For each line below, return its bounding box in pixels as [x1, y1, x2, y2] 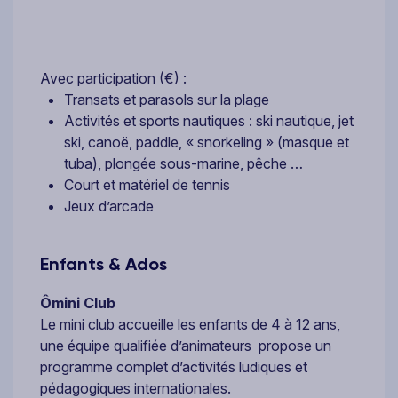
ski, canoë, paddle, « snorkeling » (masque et [64, 133, 349, 152]
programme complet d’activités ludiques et [40, 358, 307, 377]
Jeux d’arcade [64, 197, 154, 216]
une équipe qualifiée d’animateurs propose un [40, 337, 331, 355]
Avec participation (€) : [40, 69, 187, 88]
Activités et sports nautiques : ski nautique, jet [64, 112, 354, 131]
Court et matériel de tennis [64, 176, 230, 195]
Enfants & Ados [40, 253, 167, 275]
